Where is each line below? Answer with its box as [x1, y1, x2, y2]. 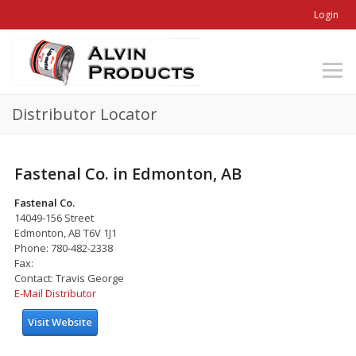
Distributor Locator [12, 103, 157, 125]
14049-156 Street [14, 210, 94, 225]
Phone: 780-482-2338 [14, 240, 113, 255]
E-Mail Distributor [14, 285, 96, 300]
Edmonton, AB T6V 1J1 [14, 225, 117, 240]
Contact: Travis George [14, 270, 124, 285]
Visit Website [28, 314, 92, 329]
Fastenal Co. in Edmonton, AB [14, 162, 242, 184]
